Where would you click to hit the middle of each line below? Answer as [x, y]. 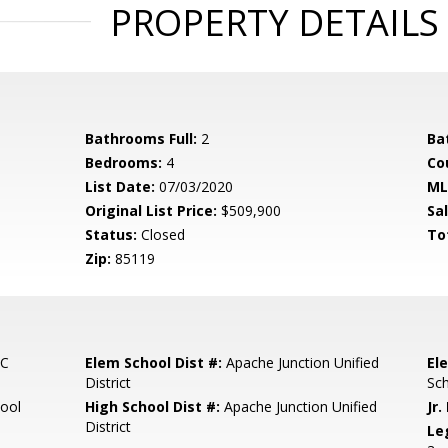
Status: [111, 234]
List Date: [120, 186]
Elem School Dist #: [154, 362]
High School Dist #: [153, 406]
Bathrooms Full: [141, 138]
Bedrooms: [124, 162]
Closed [161, 234]
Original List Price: [151, 210]
